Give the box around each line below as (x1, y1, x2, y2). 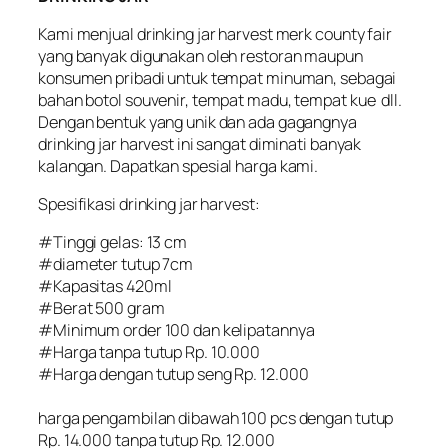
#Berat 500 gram (38, 297, 165, 320)
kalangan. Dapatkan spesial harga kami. (38, 154, 319, 177)
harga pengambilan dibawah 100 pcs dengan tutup (38, 407, 394, 430)
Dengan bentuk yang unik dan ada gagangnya (38, 110, 357, 133)
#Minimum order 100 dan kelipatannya (38, 319, 315, 342)
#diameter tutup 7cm (38, 253, 194, 276)
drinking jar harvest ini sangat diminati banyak (38, 132, 362, 155)
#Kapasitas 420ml (38, 275, 172, 298)
